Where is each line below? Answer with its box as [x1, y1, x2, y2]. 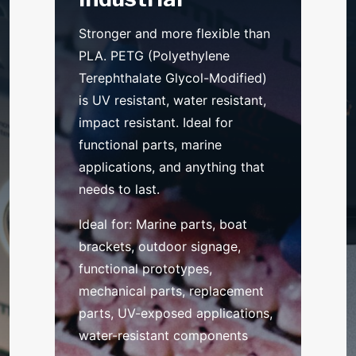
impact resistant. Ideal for [79, 114, 234, 130]
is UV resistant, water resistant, [79, 91, 267, 108]
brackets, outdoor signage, [79, 238, 242, 254]
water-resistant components [79, 327, 249, 343]
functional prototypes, [79, 260, 213, 277]
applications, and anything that [79, 158, 265, 175]
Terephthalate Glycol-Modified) [79, 69, 268, 86]
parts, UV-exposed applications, [79, 304, 273, 321]
